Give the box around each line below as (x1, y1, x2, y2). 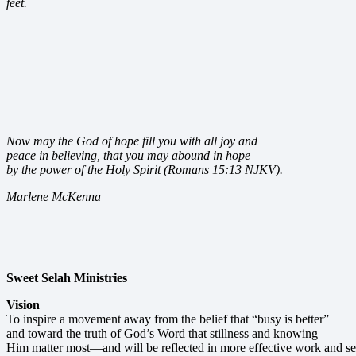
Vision (6, 298, 40, 312)
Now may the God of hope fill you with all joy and (6, 134, 257, 149)
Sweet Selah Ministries (6, 271, 127, 285)
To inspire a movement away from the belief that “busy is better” (6, 312, 329, 327)
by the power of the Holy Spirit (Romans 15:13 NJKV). (6, 163, 283, 177)
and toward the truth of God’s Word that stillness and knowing (6, 327, 318, 341)
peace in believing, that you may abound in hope (6, 149, 250, 163)
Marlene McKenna (6, 190, 101, 204)
